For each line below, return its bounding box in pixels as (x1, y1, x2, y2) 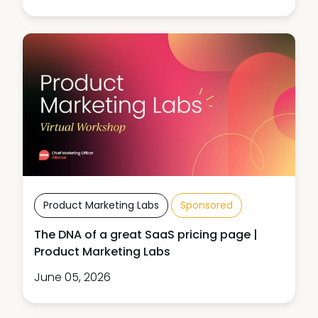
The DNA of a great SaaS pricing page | (34, 226, 258, 243)
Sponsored (180, 198, 233, 213)
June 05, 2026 (34, 269, 111, 286)
